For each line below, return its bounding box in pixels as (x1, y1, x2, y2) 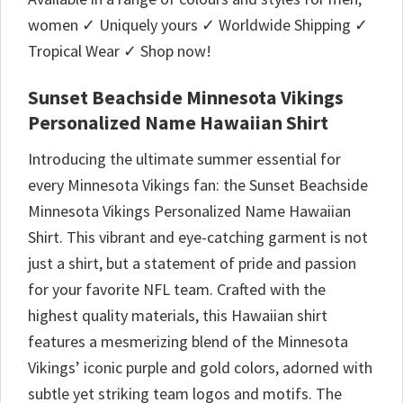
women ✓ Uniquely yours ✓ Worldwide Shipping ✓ (28, 14, 368, 36)
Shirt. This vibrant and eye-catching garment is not (28, 226, 368, 247)
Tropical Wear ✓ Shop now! (28, 40, 211, 62)
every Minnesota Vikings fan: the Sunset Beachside (28, 174, 368, 195)
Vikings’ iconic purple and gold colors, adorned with (28, 356, 372, 378)
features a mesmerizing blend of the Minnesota (28, 330, 348, 352)
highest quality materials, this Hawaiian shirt (28, 304, 327, 326)
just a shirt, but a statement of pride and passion (28, 252, 356, 273)
